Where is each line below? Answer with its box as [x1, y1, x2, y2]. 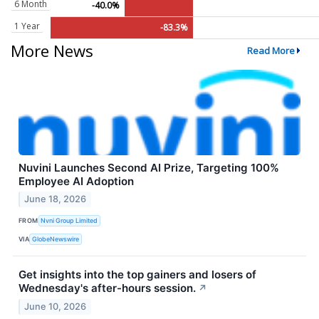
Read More [246, 43, 295, 57]
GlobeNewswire [32, 234, 80, 243]
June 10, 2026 [24, 301, 87, 313]
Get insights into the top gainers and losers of [19, 268, 256, 282]
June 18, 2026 [24, 194, 87, 205]
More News [11, 39, 93, 61]
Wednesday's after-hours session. [19, 281, 196, 296]
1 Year [14, 19, 40, 32]
